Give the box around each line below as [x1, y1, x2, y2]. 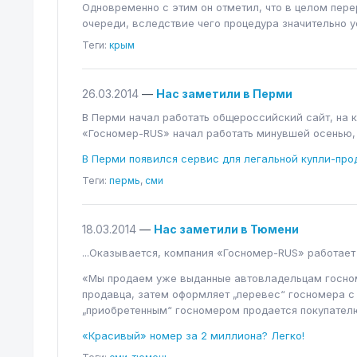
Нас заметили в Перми [156, 87, 292, 100]
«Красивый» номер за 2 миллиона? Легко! [82, 329, 304, 342]
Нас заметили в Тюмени [154, 222, 299, 236]
